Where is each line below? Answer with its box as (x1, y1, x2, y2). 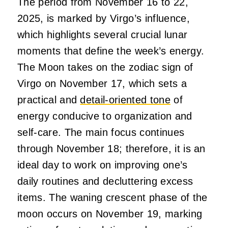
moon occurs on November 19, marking (17, 208, 203, 220)
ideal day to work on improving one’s (17, 159, 188, 171)
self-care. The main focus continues (17, 127, 185, 138)
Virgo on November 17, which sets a (17, 78, 187, 90)
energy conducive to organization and (17, 110, 192, 122)
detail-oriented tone (80, 94, 170, 106)
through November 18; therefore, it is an (17, 143, 206, 155)
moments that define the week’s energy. (17, 45, 205, 57)
